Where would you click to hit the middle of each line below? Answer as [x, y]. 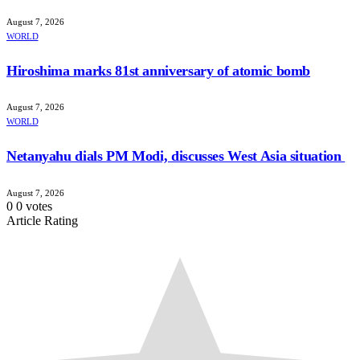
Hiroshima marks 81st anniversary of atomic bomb [159, 70]
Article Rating [42, 221]
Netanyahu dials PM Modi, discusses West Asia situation [176, 156]
